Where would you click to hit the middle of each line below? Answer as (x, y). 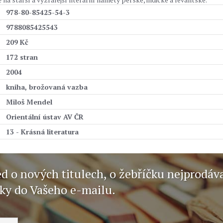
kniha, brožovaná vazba (47, 87)
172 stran (22, 57)
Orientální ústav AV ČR (45, 117)
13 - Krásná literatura (42, 132)
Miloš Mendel (29, 102)
